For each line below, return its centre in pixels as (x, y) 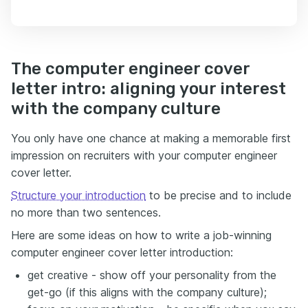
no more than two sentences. (86, 213)
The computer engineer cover (130, 69)
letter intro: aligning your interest (148, 89)
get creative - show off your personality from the (152, 275)
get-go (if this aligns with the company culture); (147, 293)
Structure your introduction (78, 196)
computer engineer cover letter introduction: (122, 253)
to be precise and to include (219, 196)
